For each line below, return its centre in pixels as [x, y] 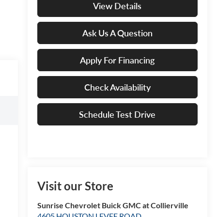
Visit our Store [75, 186]
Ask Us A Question [117, 33]
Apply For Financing [117, 60]
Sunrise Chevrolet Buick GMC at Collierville [113, 205]
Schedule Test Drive [117, 114]
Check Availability [117, 87]
